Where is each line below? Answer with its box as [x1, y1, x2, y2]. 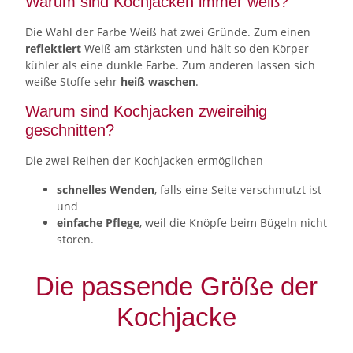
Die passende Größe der [35, 271, 318, 301]
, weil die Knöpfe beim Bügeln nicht [139, 214, 327, 230]
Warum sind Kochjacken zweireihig [25, 102, 267, 120]
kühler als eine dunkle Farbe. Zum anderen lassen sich [25, 57, 315, 72]
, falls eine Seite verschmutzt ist [154, 181, 321, 197]
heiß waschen [121, 73, 195, 89]
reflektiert [25, 40, 81, 56]
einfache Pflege [57, 214, 139, 230]
